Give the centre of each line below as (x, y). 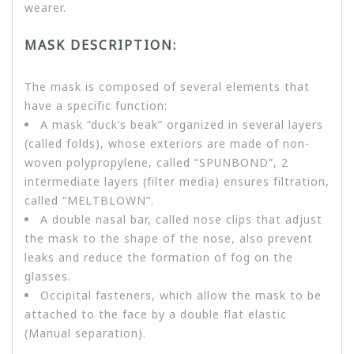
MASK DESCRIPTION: (101, 45)
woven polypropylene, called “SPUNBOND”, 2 (156, 162)
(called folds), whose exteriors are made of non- (167, 143)
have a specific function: (96, 105)
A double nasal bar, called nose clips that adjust (181, 219)
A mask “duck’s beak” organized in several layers (182, 124)
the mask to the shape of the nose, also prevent (169, 238)
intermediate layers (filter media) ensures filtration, (177, 181)
